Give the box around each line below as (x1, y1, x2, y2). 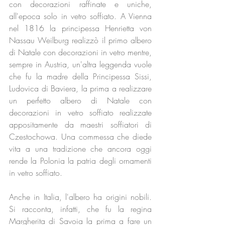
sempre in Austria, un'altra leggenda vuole (9, 59, 152, 70)
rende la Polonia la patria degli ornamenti (9, 155, 152, 166)
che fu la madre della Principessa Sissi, (9, 71, 152, 82)
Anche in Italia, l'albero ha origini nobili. (9, 191, 152, 202)
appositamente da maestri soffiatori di (9, 119, 152, 130)
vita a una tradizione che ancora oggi (9, 143, 152, 154)
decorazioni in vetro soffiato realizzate (9, 107, 152, 118)
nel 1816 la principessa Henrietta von (9, 23, 152, 34)
